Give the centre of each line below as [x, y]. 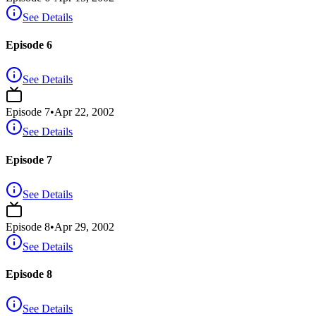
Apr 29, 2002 [84, 226]
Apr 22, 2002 [84, 112]
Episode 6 [29, 45]
